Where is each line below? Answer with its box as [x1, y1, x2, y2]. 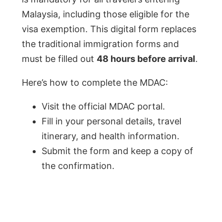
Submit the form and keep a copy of [42, 146, 193, 157]
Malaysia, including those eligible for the [22, 9, 189, 20]
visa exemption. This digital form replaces [22, 24, 196, 35]
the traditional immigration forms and [22, 39, 179, 50]
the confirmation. [42, 161, 114, 171]
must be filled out [22, 54, 97, 64]
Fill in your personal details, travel [42, 116, 181, 127]
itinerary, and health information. [42, 131, 179, 142]
